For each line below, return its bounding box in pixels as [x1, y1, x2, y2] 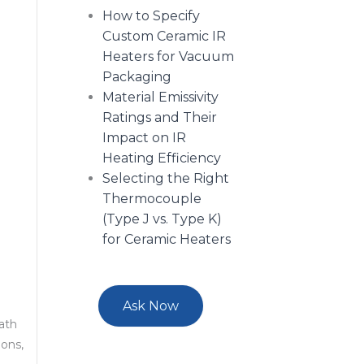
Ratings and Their [102, 110, 217, 126]
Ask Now [123, 298, 180, 314]
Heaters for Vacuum [102, 49, 234, 65]
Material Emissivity [102, 89, 219, 106]
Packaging [102, 69, 171, 85]
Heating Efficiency [102, 150, 221, 167]
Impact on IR [102, 130, 186, 146]
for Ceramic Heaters [102, 232, 231, 248]
